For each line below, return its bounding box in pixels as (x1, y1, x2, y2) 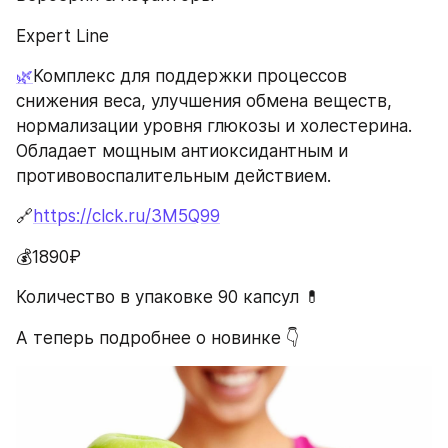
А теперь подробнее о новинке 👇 (16, 327, 300, 348)
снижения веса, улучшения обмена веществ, (16, 91, 392, 112)
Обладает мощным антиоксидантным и (16, 141, 348, 162)
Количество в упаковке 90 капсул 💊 (16, 287, 321, 308)
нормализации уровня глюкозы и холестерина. (16, 116, 412, 137)
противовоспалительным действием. (16, 166, 331, 187)
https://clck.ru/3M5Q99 (33, 206, 220, 227)
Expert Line (16, 25, 109, 46)
